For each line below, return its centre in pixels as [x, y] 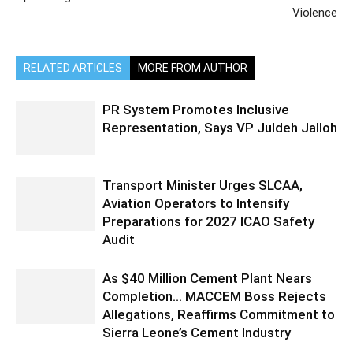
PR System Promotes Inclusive [196, 109]
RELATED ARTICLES [73, 67]
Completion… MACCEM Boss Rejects [214, 296]
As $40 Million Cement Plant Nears [207, 278]
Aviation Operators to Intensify [196, 203]
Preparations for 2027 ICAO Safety [208, 221]
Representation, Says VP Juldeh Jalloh [220, 127]
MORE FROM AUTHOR [193, 67]
